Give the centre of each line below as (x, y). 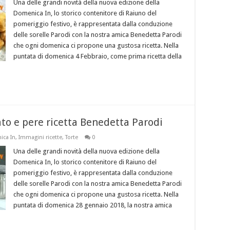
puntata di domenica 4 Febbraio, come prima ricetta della (98, 56)
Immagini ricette (40, 138)
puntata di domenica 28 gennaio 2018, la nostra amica (93, 205)
